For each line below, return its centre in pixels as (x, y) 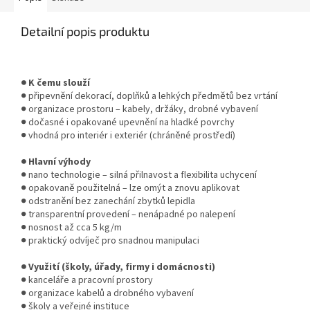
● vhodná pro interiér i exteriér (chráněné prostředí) (128, 136)
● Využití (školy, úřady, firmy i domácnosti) (118, 267)
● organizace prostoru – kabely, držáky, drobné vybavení (139, 110)
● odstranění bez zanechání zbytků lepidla (108, 202)
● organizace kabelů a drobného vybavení (107, 294)
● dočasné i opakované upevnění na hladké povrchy (128, 123)
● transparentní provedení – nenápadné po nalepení (128, 215)
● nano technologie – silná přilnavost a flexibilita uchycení (139, 175)
